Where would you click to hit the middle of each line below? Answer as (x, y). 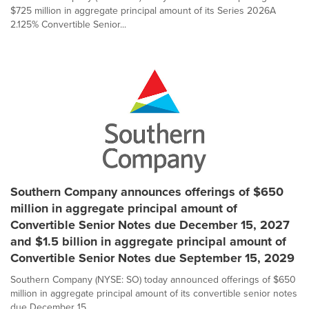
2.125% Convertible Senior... (68, 24)
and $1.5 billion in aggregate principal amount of (148, 241)
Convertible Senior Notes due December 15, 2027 (150, 225)
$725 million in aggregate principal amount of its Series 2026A (143, 11)
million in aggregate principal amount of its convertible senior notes (154, 293)
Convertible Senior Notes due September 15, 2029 (152, 258)
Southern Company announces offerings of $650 (147, 192)
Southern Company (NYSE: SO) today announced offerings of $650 (153, 280)
